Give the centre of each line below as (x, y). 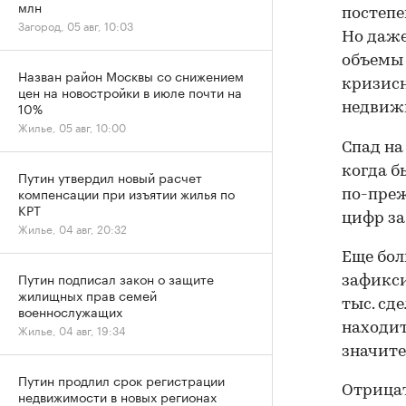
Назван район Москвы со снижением (131, 75)
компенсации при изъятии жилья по (126, 193)
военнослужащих (70, 311)
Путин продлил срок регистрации (121, 380)
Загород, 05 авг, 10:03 (76, 25)
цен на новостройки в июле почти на (130, 92)
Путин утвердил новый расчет (110, 177)
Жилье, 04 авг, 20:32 (72, 228)
